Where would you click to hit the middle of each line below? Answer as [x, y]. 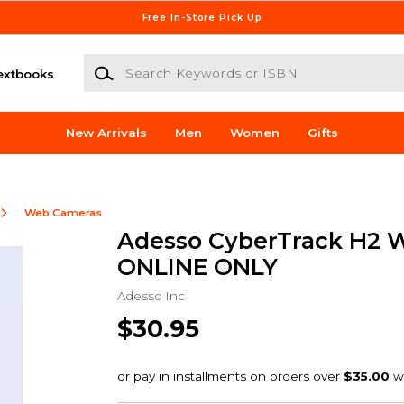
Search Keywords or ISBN [163, 63]
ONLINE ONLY [197, 266]
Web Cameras [63, 212]
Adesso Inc [151, 295]
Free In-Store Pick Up [202, 17]
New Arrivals [107, 133]
